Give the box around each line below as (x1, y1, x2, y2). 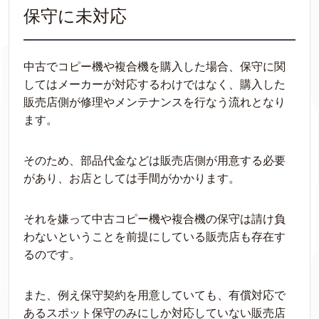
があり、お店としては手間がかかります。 (23, 172, 240, 184)
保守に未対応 (23, 6, 127, 26)
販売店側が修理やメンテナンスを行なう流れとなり (23, 96, 286, 108)
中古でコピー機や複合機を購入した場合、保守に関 (23, 61, 286, 73)
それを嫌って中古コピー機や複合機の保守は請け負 (23, 213, 286, 225)
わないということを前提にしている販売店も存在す (23, 231, 286, 243)
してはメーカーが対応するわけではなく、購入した (23, 78, 286, 90)
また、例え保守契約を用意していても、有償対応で (23, 289, 286, 301)
